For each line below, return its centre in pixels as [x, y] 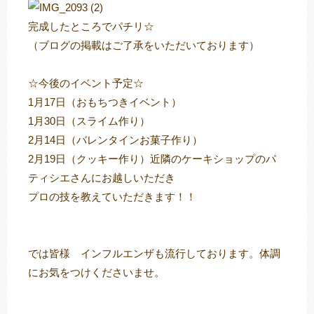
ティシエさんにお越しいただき [102, 178]
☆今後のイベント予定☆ [86, 83]
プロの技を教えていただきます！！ [112, 197]
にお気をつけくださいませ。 [96, 273]
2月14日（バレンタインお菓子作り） [115, 140]
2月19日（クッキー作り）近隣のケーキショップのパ [152, 159]
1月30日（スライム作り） [89, 121]
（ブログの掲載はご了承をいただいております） [144, 46]
